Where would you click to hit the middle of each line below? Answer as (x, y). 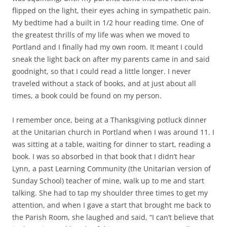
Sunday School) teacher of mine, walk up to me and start (108, 181)
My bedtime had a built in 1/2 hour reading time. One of (108, 23)
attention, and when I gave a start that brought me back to (111, 205)
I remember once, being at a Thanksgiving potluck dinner (109, 120)
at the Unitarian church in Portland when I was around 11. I (113, 132)
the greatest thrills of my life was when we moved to (101, 35)
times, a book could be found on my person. (87, 96)
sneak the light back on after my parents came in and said (111, 59)
